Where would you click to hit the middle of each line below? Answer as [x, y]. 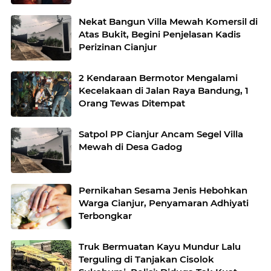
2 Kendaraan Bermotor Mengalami [158, 78]
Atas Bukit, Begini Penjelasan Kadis [160, 34]
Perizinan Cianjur [118, 47]
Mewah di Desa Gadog [130, 147]
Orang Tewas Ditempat [132, 103]
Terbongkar [105, 216]
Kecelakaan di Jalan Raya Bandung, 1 [164, 91]
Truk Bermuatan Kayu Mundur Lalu [160, 247]
